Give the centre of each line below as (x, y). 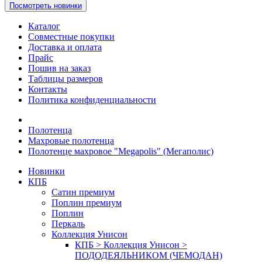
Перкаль (68, 224)
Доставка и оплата (65, 47)
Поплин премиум (87, 203)
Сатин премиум (83, 192)
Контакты (48, 89)
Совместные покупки (71, 37)
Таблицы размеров (65, 79)
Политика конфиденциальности (92, 100)
